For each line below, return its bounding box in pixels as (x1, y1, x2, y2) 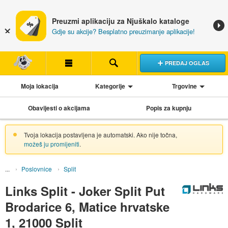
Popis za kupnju (146, 103, 192, 112)
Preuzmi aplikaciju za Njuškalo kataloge (52, 16, 189, 26)
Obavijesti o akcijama (28, 103, 91, 112)
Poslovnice (21, 164, 52, 173)
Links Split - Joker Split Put (5, 182, 165, 200)
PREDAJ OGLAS (164, 59, 209, 67)
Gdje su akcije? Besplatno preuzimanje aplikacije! (51, 26, 195, 36)
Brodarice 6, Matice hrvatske (5, 198, 169, 216)
